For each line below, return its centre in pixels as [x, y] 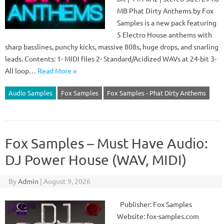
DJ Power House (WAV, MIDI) [96, 160]
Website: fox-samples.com [158, 216]
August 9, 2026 [67, 181]
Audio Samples [30, 93]
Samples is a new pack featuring [167, 22]
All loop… [21, 70]
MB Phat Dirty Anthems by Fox [165, 10]
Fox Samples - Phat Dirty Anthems [156, 93]
